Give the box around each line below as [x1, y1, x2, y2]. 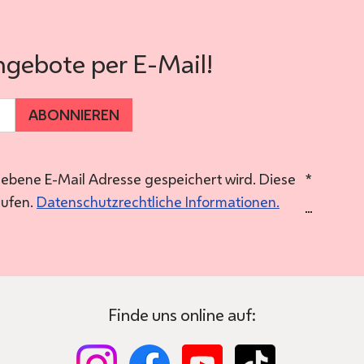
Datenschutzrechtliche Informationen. [37, 191, 279, 211]
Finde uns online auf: [108, 302, 256, 326]
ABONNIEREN [28, 105, 119, 125]
